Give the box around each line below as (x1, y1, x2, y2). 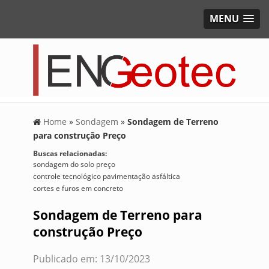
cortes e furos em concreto (32, 183, 123, 193)
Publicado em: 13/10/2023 (32, 252, 150, 265)
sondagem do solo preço (32, 159, 115, 169)
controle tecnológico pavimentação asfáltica (32, 171, 180, 181)
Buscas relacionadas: (32, 148, 107, 159)
